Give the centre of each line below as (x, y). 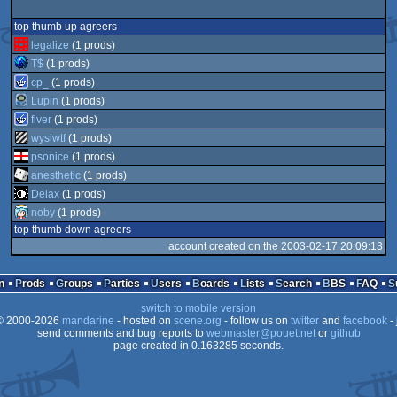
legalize (50, 45)
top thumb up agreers (66, 27)
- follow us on (256, 321)
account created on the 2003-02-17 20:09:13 (276, 246)
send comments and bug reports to (121, 333)
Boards (214, 284)
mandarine (88, 321)
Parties (125, 284)
